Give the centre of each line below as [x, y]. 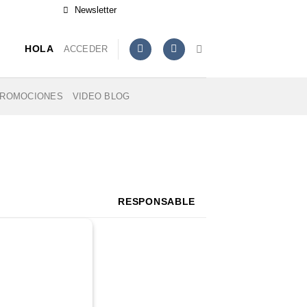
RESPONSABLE [157, 201]
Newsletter [96, 10]
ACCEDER [86, 49]
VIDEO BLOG [101, 96]
